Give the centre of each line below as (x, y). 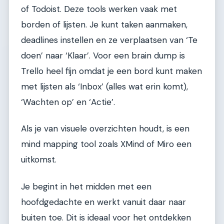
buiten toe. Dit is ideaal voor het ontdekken (106, 217)
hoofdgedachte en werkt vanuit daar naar (103, 202)
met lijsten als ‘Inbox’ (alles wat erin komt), (104, 87)
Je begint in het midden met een (86, 186)
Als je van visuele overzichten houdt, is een (105, 129)
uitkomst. (39, 160)
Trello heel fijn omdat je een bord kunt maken (111, 71)
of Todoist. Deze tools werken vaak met (99, 9)
